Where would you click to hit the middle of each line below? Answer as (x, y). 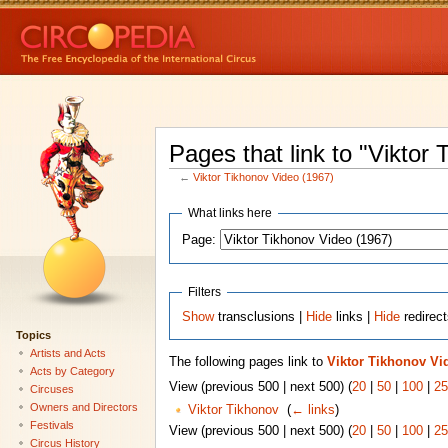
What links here (230, 213)
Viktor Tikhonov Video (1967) (264, 177)
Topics (33, 334)
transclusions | (260, 316)
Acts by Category (72, 370)
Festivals (51, 424)
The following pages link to (247, 362)
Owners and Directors (83, 406)
